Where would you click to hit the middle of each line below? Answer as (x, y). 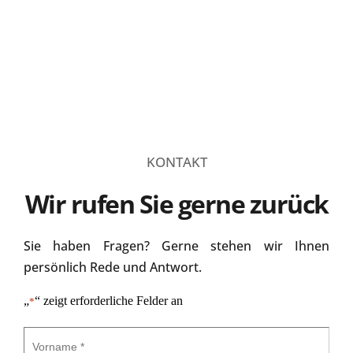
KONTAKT (176, 162)
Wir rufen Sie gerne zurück (176, 204)
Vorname (45, 333)
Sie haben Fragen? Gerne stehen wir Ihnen (176, 246)
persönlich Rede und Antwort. (113, 267)
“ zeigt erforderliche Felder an (109, 301)
